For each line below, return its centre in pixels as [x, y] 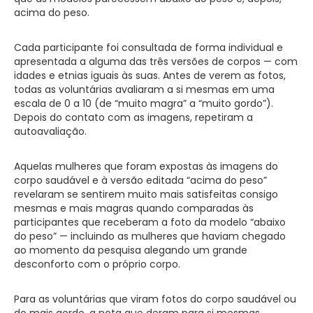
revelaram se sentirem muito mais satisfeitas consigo [146, 194]
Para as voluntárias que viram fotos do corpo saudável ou [155, 299]
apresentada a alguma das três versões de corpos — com [156, 61]
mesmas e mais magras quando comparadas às [134, 208]
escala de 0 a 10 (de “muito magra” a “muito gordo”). [144, 103]
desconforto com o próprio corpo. [97, 264]
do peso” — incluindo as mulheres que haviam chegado [150, 236]
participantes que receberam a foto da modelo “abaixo [150, 222]
